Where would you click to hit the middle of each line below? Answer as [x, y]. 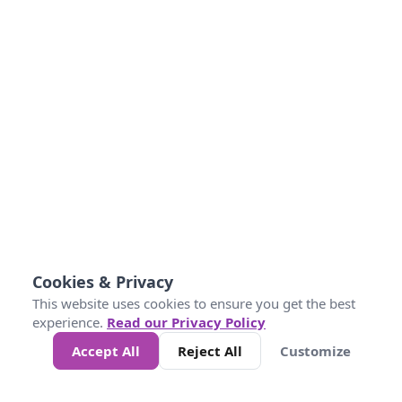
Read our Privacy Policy [186, 322]
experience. [70, 322]
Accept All [106, 351]
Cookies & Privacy [103, 282]
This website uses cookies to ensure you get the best [194, 303]
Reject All [210, 351]
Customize [315, 351]
